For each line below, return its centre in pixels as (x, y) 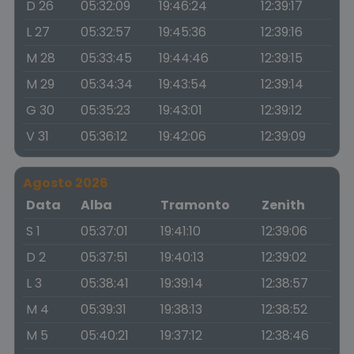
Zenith (283, 205)
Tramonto (195, 205)
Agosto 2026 (66, 183)
